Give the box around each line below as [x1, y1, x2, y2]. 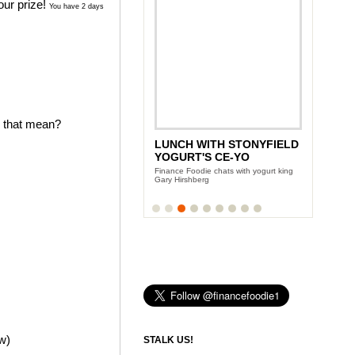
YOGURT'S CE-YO [155, 150, 250, 163]
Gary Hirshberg [155, 174, 209, 184]
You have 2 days [49, 2, 104, 10]
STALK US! [143, 334, 193, 345]
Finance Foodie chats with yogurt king [155, 166, 293, 175]
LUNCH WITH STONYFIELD [155, 137, 299, 151]
